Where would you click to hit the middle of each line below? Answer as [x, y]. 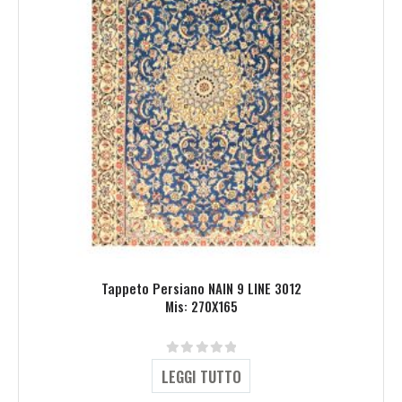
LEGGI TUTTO [201, 377]
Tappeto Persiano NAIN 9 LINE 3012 [201, 288]
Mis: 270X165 [201, 306]
